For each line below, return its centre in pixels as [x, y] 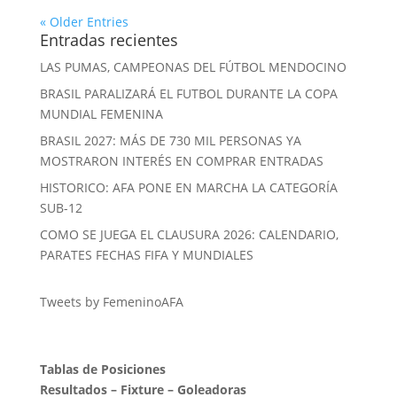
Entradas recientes [109, 40]
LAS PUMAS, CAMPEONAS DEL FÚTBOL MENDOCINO [193, 67]
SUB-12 [61, 208]
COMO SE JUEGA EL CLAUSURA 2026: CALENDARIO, [189, 234]
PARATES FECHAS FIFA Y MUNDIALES [146, 255]
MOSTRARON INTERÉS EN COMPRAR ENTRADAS [181, 161]
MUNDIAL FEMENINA [101, 114]
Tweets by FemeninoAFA [111, 302]
